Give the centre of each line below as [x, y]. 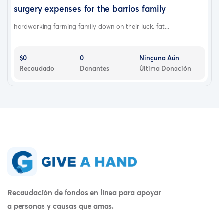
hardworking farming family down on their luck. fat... [91, 26]
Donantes [94, 68]
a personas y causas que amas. [61, 206]
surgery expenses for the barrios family [90, 8]
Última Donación [165, 68]
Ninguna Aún [160, 57]
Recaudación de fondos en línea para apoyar [84, 192]
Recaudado [37, 68]
